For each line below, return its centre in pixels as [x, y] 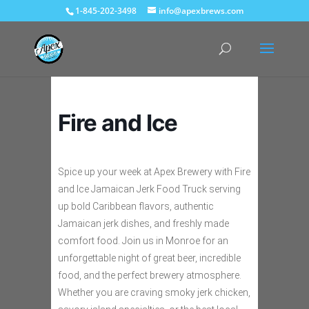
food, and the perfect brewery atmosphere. [150, 275]
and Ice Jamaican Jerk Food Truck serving [149, 189]
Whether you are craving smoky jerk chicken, [154, 292]
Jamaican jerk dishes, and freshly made [143, 223]
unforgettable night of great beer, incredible [149, 258]
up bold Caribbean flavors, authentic [136, 206]
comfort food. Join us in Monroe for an [143, 241]
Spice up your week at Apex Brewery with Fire [154, 172]
